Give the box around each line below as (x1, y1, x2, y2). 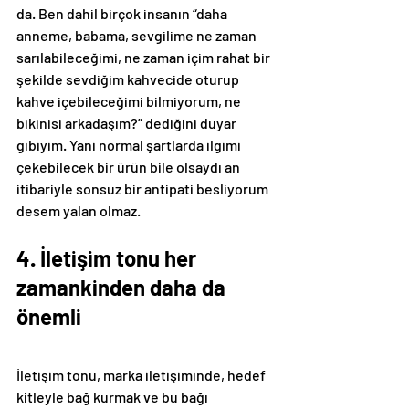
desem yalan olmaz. (16, 202, 141, 220)
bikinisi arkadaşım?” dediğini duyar (16, 114, 239, 132)
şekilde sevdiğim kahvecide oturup (16, 70, 242, 89)
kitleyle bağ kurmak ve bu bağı (16, 388, 211, 406)
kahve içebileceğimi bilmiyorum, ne (16, 92, 244, 110)
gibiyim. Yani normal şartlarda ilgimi (16, 136, 244, 154)
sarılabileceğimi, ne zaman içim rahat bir (16, 48, 273, 67)
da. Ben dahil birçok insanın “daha (16, 5, 230, 23)
